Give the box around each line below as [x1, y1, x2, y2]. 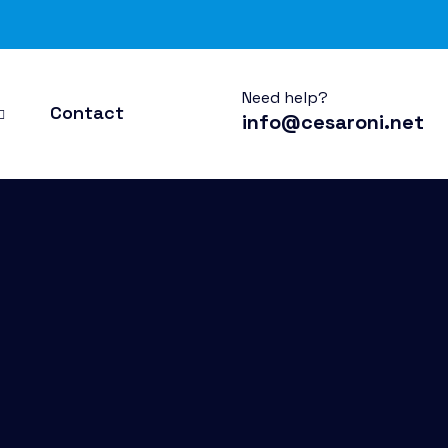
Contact [50, 101, 124, 124]
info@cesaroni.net [242, 108, 424, 135]
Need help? [242, 86, 328, 108]
